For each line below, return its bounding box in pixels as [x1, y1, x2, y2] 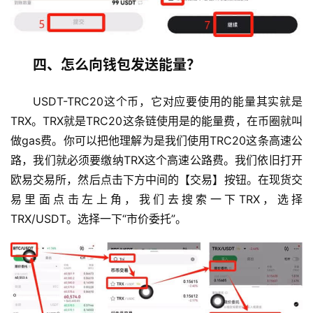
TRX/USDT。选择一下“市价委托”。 [10, 212, 187, 226]
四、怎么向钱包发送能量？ [33, 57, 201, 74]
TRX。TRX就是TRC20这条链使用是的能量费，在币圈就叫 [10, 114, 303, 129]
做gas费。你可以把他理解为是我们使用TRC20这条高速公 [10, 133, 303, 148]
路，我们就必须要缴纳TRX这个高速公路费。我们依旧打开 [10, 153, 303, 168]
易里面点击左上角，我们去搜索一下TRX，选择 [10, 192, 303, 207]
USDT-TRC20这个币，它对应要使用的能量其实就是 [33, 94, 303, 109]
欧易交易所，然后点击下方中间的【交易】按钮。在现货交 [10, 173, 303, 187]
